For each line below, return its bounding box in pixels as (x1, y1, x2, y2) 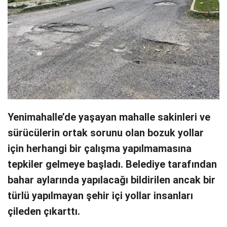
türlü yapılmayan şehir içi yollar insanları (8, 190, 193, 202)
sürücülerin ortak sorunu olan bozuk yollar (8, 127, 204, 139)
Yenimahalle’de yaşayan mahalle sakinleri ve (8, 111, 210, 124)
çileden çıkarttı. (8, 206, 80, 218)
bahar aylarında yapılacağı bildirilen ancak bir (8, 174, 215, 186)
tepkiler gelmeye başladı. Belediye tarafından (8, 159, 217, 171)
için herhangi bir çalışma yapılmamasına (8, 143, 192, 155)
